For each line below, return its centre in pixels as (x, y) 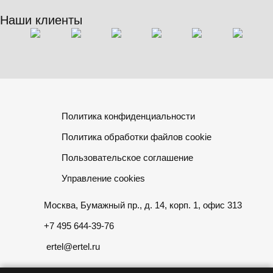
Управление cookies (103, 178)
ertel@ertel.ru (73, 246)
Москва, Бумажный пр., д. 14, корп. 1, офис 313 (143, 205)
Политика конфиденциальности (128, 116)
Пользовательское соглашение (127, 158)
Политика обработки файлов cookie (136, 137)
